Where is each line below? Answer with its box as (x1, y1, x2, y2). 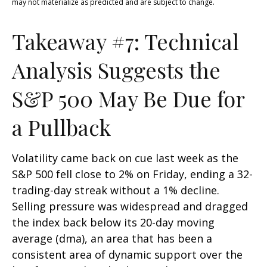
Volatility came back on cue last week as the (12, 151, 238, 166)
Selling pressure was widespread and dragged (12, 199, 248, 214)
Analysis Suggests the (12, 55, 221, 85)
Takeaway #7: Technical (12, 27, 239, 56)
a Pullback (12, 113, 111, 142)
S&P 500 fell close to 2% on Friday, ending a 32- (12, 167, 253, 182)
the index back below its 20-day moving (12, 215, 215, 230)
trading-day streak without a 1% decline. (12, 183, 219, 198)
